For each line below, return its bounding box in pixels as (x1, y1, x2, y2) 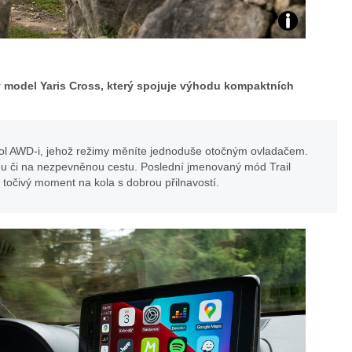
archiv (285, 57, 312, 69)
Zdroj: (285, 22, 310, 34)
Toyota (285, 93, 314, 104)
